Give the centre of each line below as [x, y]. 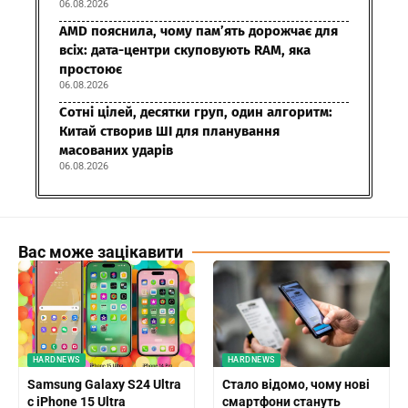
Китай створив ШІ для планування [169, 132]
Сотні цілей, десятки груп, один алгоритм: [196, 112]
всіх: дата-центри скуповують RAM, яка [185, 51]
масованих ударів [116, 151]
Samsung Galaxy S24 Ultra [104, 384]
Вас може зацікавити [101, 252]
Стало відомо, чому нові [296, 384]
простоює [91, 70]
